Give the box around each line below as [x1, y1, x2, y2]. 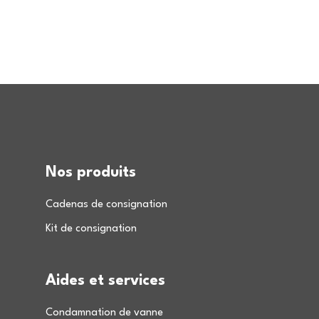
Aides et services [46, 273, 165, 288]
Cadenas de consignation [46, 199, 167, 210]
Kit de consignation [46, 224, 137, 234]
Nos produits [46, 165, 136, 180]
